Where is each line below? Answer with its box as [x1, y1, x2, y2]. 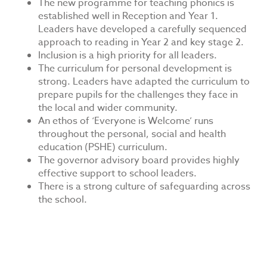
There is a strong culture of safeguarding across [38, 179, 250, 194]
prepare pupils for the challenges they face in [38, 88, 238, 102]
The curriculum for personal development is [38, 61, 232, 76]
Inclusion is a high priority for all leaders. [38, 48, 217, 63]
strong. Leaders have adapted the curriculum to [38, 74, 250, 89]
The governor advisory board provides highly [38, 153, 240, 167]
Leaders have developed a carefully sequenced [38, 22, 247, 36]
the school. [38, 193, 87, 207]
